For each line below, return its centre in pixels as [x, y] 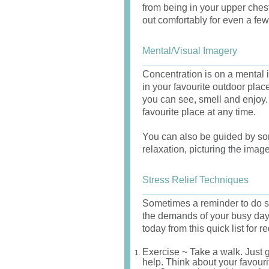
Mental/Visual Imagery [190, 51]
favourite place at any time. [199, 112]
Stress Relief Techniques [195, 180]
